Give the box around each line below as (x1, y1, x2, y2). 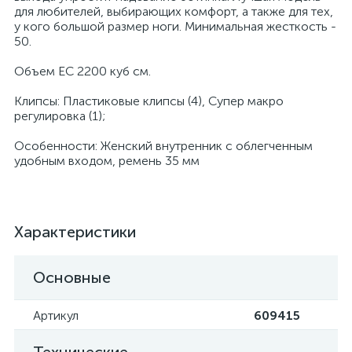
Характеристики (14, 222, 136, 241)
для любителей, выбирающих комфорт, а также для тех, (14, 4, 333, 19)
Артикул (33, 308, 79, 323)
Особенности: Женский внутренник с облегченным (14, 138, 313, 153)
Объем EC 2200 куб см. (14, 64, 151, 79)
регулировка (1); (14, 108, 105, 123)
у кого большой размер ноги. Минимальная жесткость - (14, 19, 336, 34)
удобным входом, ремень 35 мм (14, 153, 200, 168)
